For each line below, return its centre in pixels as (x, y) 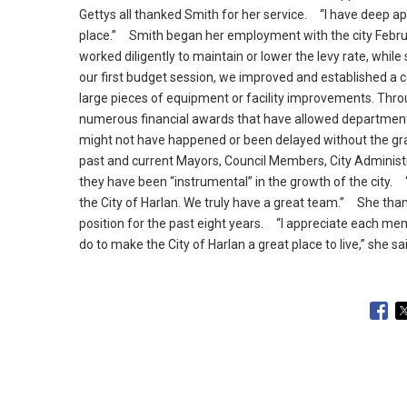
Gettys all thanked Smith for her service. (193, 15)
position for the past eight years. (171, 224)
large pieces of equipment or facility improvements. (227, 99)
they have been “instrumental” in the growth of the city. (236, 182)
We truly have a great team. (260, 203)
